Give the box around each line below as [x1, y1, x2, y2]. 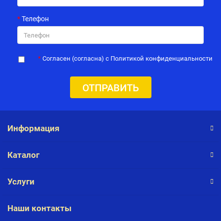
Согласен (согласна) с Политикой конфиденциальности [42, 55, 213, 62]
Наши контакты [7, 203, 72, 213]
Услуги [7, 177, 35, 186]
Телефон [22, 15, 49, 23]
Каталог [7, 150, 39, 160]
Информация [7, 123, 60, 133]
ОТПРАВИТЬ [82, 82, 139, 94]
